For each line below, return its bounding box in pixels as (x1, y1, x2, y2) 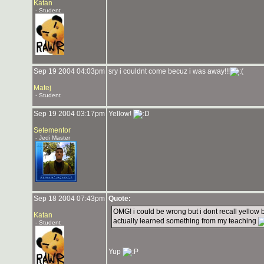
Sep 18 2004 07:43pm (34, 194, 105, 203)
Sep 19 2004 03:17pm (34, 110, 105, 118)
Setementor (34, 126, 71, 134)
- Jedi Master (34, 134, 70, 141)
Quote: (108, 194, 131, 203)
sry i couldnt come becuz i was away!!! (108, 67, 230, 75)
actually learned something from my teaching (113, 217, 258, 225)
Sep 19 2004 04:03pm (34, 67, 105, 75)
